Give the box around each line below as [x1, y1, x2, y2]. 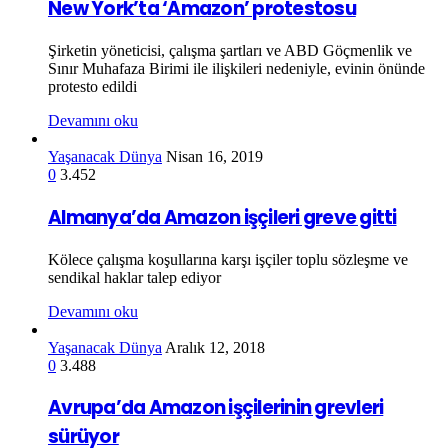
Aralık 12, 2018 [165, 338, 265, 356]
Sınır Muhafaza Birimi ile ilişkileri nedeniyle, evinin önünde [48, 60, 425, 78]
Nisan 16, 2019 [166, 148, 263, 166]
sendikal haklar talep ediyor [48, 268, 221, 286]
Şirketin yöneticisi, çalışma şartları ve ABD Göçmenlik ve [48, 42, 412, 60]
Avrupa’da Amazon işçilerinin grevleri [48, 394, 384, 422]
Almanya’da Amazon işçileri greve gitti [48, 203, 397, 231]
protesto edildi [48, 78, 137, 96]
